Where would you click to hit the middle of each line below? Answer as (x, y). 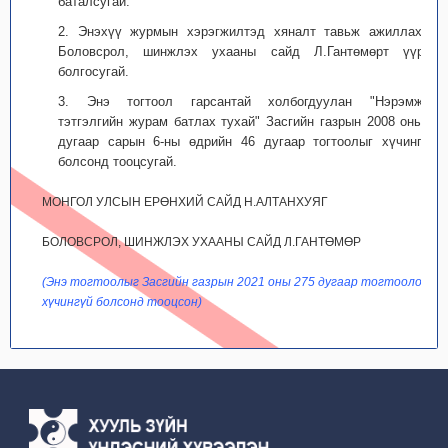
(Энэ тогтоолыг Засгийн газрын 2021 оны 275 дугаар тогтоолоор (239, 282)
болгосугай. (93, 71)
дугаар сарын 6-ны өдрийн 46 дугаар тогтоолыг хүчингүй (247, 141)
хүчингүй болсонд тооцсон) (122, 302)
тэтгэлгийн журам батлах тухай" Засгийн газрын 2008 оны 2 (247, 121)
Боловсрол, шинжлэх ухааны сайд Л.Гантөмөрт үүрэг (247, 51)
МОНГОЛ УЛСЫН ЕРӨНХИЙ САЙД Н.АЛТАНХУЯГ (185, 202)
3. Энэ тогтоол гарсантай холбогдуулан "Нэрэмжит (247, 101)
